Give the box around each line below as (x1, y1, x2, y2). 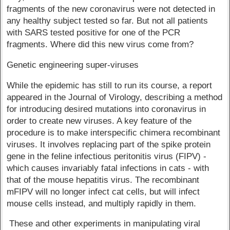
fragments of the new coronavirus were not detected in (7, 4, 216, 14)
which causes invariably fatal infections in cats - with (7, 163, 209, 173)
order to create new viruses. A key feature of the (7, 116, 192, 126)
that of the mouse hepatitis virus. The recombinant (7, 175, 200, 185)
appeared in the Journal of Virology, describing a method (7, 92, 223, 102)
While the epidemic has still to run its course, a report (7, 80, 213, 90)
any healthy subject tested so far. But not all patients (7, 15, 208, 26)
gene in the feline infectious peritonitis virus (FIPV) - (7, 151, 207, 161)
